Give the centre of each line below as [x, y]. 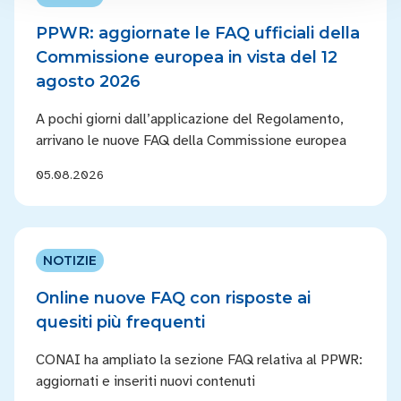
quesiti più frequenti [120, 322]
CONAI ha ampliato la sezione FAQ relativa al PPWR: [199, 360]
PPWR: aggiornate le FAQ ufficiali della [198, 33]
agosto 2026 [88, 81]
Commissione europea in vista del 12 [187, 57]
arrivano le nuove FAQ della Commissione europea [191, 141]
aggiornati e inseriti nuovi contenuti [145, 381]
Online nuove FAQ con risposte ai [173, 298]
